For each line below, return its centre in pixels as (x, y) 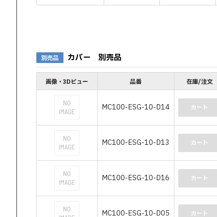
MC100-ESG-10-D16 (136, 178)
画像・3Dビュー (67, 82)
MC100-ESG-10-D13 (136, 143)
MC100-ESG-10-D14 (136, 107)
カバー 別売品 (94, 58)
